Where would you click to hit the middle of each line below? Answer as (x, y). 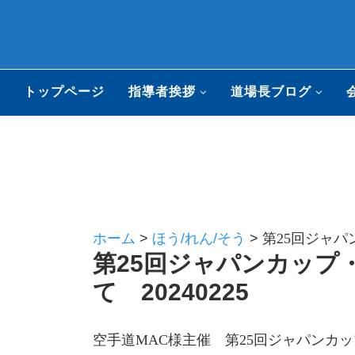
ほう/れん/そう (199, 239)
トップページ (64, 92)
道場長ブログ (271, 92)
